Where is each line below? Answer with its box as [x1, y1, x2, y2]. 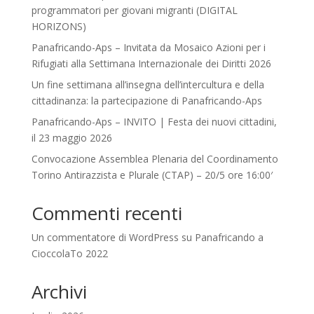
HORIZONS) [31, 20, 86, 34]
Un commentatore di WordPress [31, 231, 179, 245]
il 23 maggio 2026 [31, 131, 112, 145]
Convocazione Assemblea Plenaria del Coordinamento [31, 152, 278, 166]
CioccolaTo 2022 [31, 247, 108, 261]
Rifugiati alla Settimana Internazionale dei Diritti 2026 [31, 57, 271, 71]
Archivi [31, 279, 87, 305]
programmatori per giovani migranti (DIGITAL [31, 4, 238, 18]
